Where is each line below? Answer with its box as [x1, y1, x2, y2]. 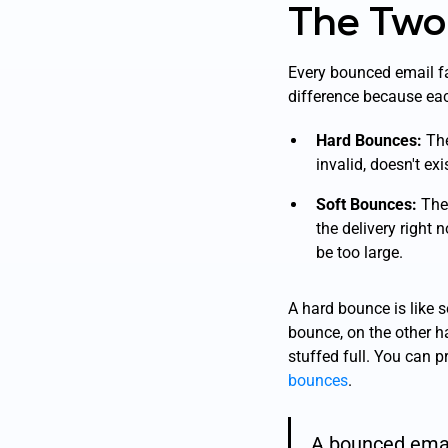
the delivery [316, 219, 400, 239]
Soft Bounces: [316, 195, 417, 215]
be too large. [316, 243, 403, 263]
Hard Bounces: [316, 131, 422, 151]
